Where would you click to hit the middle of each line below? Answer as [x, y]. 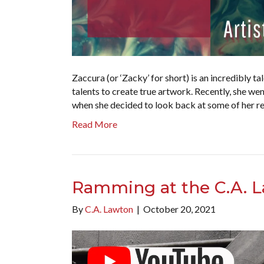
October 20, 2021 [179, 209]
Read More [95, 124]
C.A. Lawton [109, 209]
